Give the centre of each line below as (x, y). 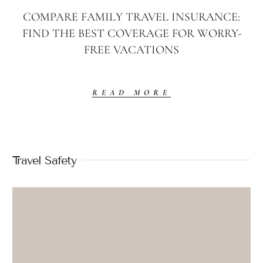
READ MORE (131, 92)
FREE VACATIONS (131, 50)
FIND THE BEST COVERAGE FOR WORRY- (131, 33)
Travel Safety (44, 160)
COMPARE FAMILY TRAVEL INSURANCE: (131, 17)
